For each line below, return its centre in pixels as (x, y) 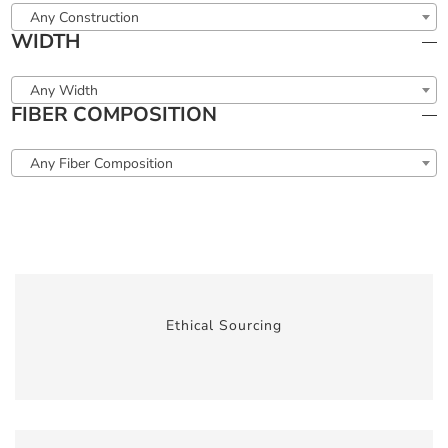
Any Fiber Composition (102, 163)
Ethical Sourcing (224, 326)
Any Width (64, 90)
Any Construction (85, 17)
